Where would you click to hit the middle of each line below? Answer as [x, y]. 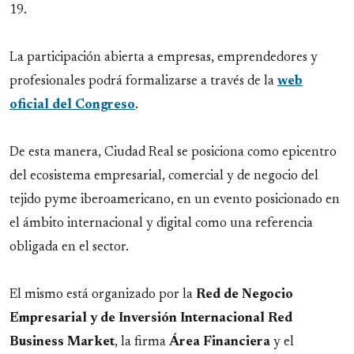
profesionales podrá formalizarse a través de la [143, 81]
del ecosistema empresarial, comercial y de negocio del [164, 176]
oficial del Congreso [72, 105]
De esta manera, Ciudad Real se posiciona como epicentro [173, 152]
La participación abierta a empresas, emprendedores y [164, 57]
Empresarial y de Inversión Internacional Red [151, 318]
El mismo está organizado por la [103, 294]
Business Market [62, 342]
